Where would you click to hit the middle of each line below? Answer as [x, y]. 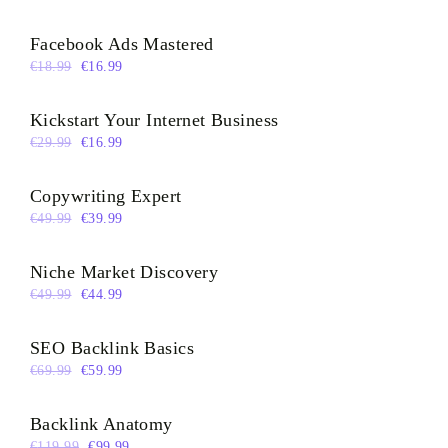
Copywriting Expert [106, 195]
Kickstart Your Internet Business [154, 119]
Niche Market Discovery [124, 271]
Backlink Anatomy [101, 423]
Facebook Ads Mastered [122, 43]
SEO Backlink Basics [112, 347]
